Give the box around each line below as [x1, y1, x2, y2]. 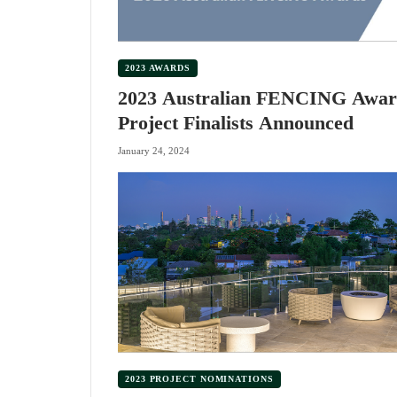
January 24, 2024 [118, 145, 190, 157]
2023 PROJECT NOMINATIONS [125, 373, 274, 384]
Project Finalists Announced [118, 111, 354, 134]
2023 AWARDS [125, 62, 191, 73]
